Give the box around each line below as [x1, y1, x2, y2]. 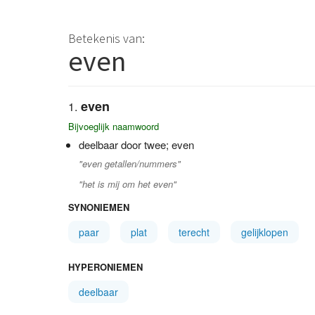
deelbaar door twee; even [79, 137, 194, 152]
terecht [179, 225, 210, 239]
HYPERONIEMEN [68, 260, 143, 274]
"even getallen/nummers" [79, 157, 181, 170]
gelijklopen [241, 225, 288, 239]
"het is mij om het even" [79, 177, 176, 191]
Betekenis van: [68, 30, 145, 46]
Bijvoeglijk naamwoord [68, 120, 159, 133]
